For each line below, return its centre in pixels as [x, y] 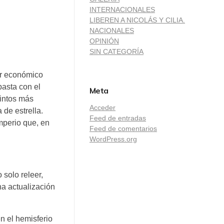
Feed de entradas [118, 118]
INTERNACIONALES [122, 9]
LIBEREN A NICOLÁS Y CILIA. [137, 20]
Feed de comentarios [123, 128]
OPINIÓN [104, 41]
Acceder [102, 107]
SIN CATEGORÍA [116, 51]
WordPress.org [113, 139]
